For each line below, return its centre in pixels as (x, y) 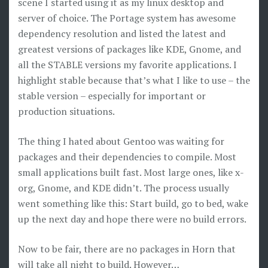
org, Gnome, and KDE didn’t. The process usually (124, 188)
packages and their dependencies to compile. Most (127, 157)
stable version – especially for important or (112, 96)
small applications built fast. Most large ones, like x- (131, 172)
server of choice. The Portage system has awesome (127, 18)
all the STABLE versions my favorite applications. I (127, 65)
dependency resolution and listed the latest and (122, 33)
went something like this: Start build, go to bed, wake (133, 203)
